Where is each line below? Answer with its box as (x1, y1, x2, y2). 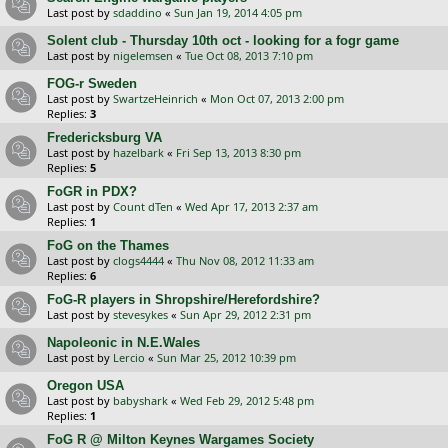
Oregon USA (47, 377, 124, 393)
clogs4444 (113, 252, 164, 268)
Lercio (113, 349, 145, 365)
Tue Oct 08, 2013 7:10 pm (185, 47, 313, 63)
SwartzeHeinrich (113, 90, 198, 106)
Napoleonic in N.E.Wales (47, 334, 200, 350)
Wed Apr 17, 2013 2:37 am (185, 198, 318, 214)
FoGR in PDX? (47, 183, 137, 199)
